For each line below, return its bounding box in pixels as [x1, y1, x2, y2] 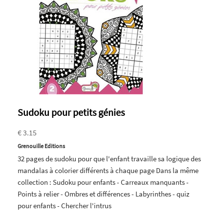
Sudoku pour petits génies [18, 106, 125, 118]
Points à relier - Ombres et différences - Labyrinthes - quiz [18, 189, 189, 198]
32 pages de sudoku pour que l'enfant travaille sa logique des [18, 153, 201, 163]
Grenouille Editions [18, 142, 65, 150]
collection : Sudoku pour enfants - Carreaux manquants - [18, 177, 189, 187]
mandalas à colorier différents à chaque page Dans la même [18, 165, 198, 175]
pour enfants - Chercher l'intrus [18, 200, 111, 210]
